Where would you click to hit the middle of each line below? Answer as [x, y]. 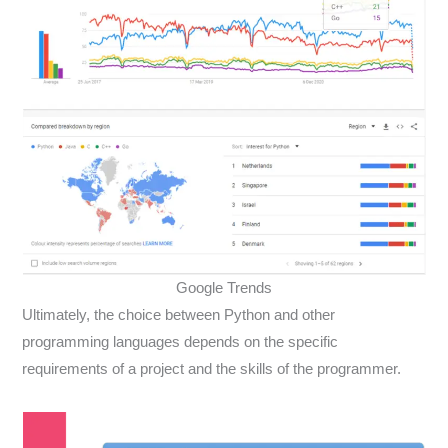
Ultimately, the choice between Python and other [179, 314]
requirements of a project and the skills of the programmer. [212, 368]
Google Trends [224, 287]
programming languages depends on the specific [180, 341]
